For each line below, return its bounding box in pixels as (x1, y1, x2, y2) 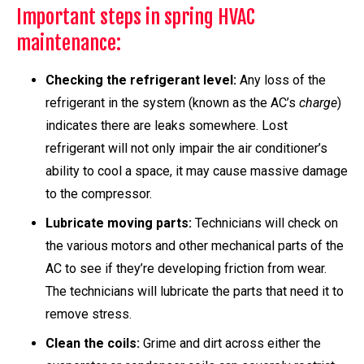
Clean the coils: (45, 336, 143, 352)
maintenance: (16, 30, 121, 55)
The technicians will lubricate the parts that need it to (45, 284, 344, 300)
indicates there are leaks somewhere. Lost (45, 118, 288, 134)
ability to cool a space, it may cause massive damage (45, 163, 348, 180)
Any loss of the (240, 72, 326, 89)
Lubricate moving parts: (45, 215, 195, 232)
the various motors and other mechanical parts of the (45, 238, 344, 254)
